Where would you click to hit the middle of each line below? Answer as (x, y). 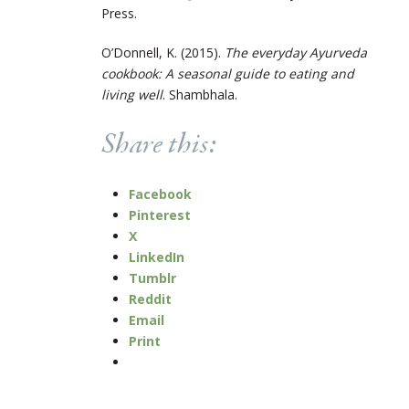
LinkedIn (157, 257)
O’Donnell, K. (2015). (163, 52)
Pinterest (160, 215)
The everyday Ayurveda (296, 52)
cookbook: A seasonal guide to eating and (228, 73)
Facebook (160, 194)
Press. (119, 13)
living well (132, 94)
